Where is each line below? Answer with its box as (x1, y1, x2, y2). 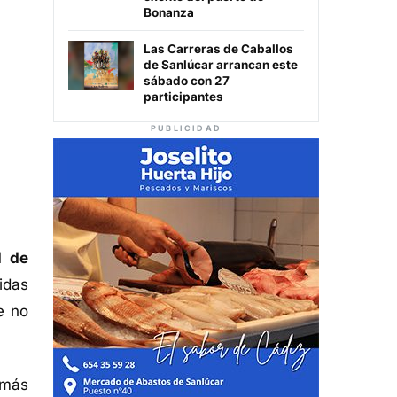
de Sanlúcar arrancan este (144, 58, 298, 73)
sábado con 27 (144, 74, 230, 89)
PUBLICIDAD (151, 123, 222, 134)
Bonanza (144, 5, 194, 20)
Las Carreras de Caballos (144, 42, 293, 57)
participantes (144, 90, 223, 105)
